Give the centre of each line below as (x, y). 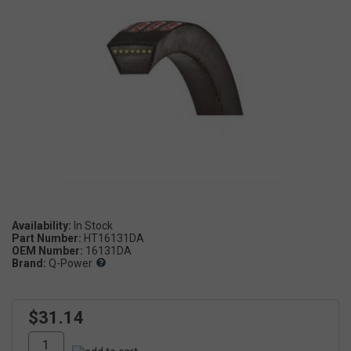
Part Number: (47, 238)
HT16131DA (114, 238)
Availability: (42, 225)
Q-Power (71, 263)
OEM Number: (47, 250)
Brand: (29, 263)
